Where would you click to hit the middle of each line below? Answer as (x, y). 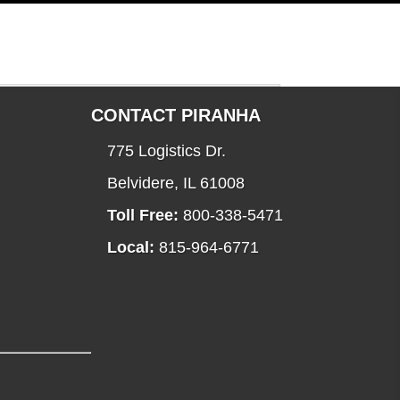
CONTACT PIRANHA (176, 116)
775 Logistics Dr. (167, 151)
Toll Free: (143, 216)
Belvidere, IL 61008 (176, 183)
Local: (131, 248)
